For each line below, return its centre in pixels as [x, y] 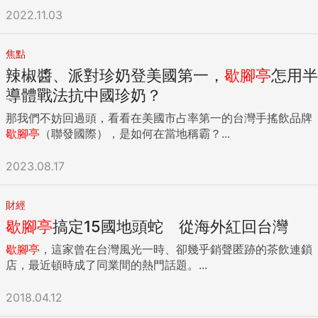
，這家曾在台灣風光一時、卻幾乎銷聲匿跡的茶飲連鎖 [176, 249]
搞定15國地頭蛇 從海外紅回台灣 [170, 226]
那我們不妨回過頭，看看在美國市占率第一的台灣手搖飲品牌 [159, 117]
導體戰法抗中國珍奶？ [84, 95]
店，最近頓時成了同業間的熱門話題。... [106, 264]
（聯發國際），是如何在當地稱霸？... [135, 133]
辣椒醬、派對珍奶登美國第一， [115, 75]
